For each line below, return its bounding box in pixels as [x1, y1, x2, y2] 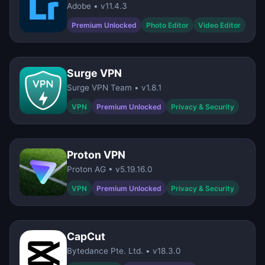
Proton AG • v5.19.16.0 [67, 164, 153, 174]
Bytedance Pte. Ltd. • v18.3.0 [67, 246, 181, 256]
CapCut [67, 230, 105, 243]
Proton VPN [67, 148, 125, 161]
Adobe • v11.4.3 [67, 1, 127, 11]
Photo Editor [146, 20, 189, 30]
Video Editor [198, 20, 241, 30]
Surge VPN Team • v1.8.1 [67, 83, 161, 93]
